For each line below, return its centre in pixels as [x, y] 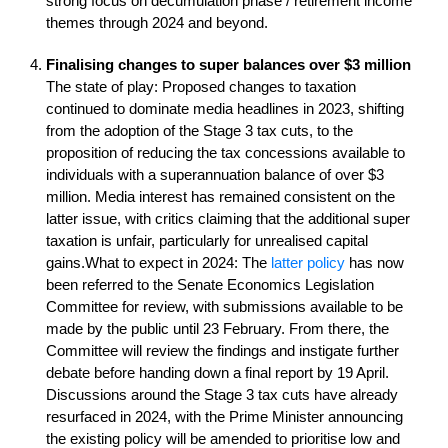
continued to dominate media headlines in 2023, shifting [225, 108]
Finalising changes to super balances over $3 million [228, 64]
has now [374, 262]
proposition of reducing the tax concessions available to [225, 152]
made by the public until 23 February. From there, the [217, 328]
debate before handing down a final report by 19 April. [217, 372]
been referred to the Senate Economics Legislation [210, 284]
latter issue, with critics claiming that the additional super [228, 218]
